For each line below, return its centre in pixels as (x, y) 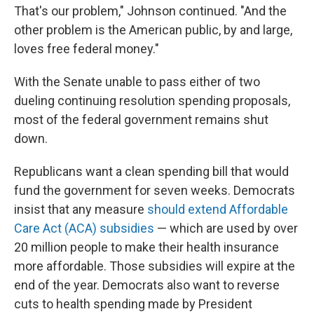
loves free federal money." (87, 49)
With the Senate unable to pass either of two (137, 82)
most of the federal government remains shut (141, 120)
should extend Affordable (218, 209)
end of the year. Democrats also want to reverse (147, 285)
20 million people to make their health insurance (146, 247)
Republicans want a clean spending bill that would (151, 171)
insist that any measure (81, 209)
